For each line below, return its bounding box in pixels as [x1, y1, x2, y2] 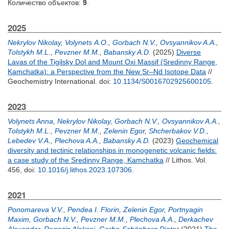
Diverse [176, 48, 201, 56]
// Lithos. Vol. [164, 156, 207, 164]
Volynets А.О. [65, 38, 108, 47]
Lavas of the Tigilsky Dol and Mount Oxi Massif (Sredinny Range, [8, 58, 217, 66]
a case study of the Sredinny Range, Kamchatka [8, 156, 164, 164]
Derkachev [178, 215, 213, 223]
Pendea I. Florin [67, 205, 119, 214]
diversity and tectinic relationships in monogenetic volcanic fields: [8, 146, 217, 154]
